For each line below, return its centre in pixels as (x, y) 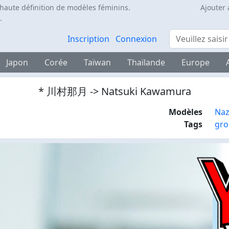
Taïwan (97, 62)
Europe (195, 62)
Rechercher (191, 35)
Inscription (88, 39)
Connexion (136, 39)
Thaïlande (146, 62)
